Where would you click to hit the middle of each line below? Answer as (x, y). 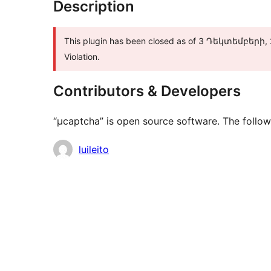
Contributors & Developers (147, 91)
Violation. (82, 57)
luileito (94, 150)
